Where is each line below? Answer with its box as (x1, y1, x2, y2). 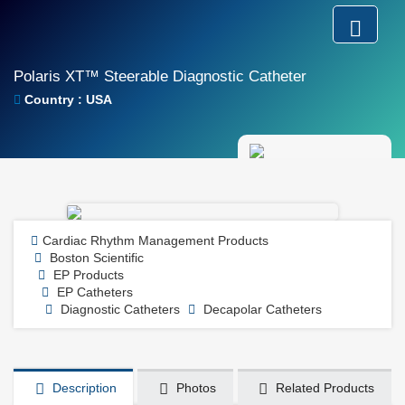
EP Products (53, 268, 124, 282)
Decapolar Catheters (200, 302, 322, 316)
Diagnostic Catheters (57, 302, 180, 316)
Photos (172, 381, 216, 395)
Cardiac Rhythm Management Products (42, 233, 268, 248)
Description (48, 381, 117, 395)
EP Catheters (53, 285, 133, 299)
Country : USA (21, 92, 112, 107)
